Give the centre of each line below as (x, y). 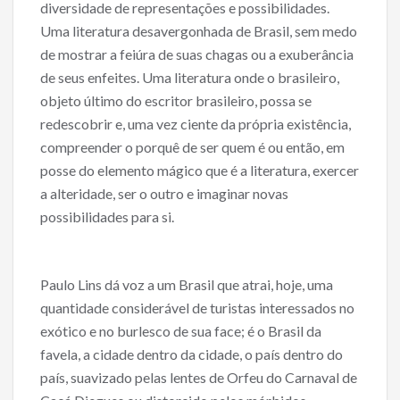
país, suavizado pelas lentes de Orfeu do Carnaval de (199, 378)
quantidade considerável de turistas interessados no (197, 308)
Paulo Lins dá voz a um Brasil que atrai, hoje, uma (187, 285)
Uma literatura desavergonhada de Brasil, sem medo (199, 31)
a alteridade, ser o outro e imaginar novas (164, 194)
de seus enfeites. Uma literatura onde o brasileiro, (190, 78)
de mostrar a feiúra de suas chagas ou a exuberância (197, 54)
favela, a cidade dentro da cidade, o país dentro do (192, 354)
